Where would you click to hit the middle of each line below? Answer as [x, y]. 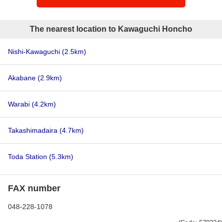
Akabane [23, 78]
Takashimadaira [34, 130]
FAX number [34, 188]
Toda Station [28, 157]
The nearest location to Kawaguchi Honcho [111, 29]
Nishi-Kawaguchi [35, 52]
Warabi [20, 104]
